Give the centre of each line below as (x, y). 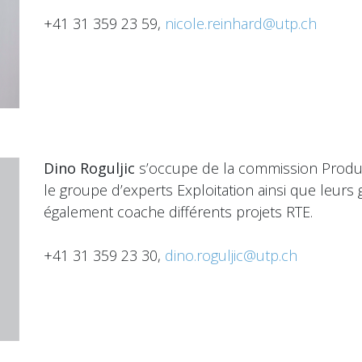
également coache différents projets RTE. (178, 212)
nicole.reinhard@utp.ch (241, 23)
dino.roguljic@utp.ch (231, 255)
